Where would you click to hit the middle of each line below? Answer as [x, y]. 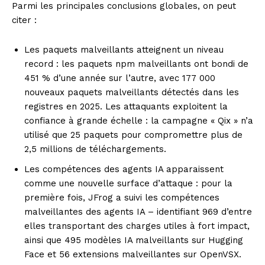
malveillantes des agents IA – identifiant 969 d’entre [138, 212]
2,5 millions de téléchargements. [95, 149]
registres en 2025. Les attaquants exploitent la [126, 107]
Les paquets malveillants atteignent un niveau [124, 50]
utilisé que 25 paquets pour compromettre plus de [133, 135]
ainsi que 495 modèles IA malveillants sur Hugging [134, 240]
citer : [24, 20]
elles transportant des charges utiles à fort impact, [137, 226]
